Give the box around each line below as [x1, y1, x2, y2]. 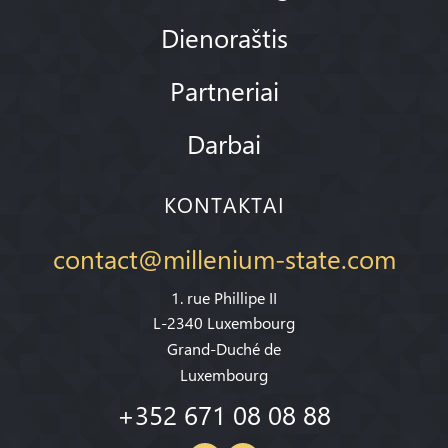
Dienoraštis [160, 20, 288, 55]
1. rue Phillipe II [171, 286, 277, 308]
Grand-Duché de [167, 338, 281, 360]
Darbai [187, 125, 261, 160]
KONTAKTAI [163, 190, 285, 218]
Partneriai [169, 72, 279, 107]
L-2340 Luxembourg [153, 312, 295, 334]
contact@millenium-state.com [52, 240, 396, 275]
